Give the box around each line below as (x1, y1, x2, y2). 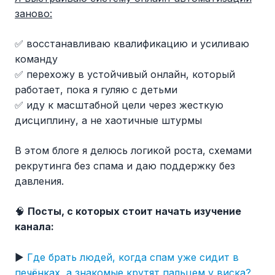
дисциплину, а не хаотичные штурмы (15, 114, 202, 127)
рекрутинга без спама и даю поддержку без (15, 160, 235, 172)
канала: (15, 220, 54, 233)
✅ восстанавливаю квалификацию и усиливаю (15, 37, 249, 50)
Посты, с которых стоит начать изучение (28, 205, 241, 218)
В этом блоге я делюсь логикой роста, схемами (15, 144, 252, 157)
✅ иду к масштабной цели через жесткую (15, 99, 223, 112)
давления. (15, 175, 64, 188)
